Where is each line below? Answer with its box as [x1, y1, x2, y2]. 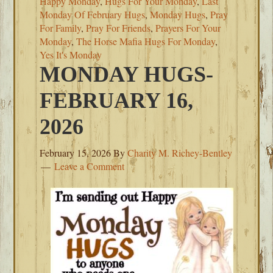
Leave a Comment [54, 160, 125, 172]
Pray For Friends [86, 21, 151, 34]
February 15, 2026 [40, 146, 112, 159]
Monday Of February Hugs [40, 8, 146, 21]
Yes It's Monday [40, 48, 102, 61]
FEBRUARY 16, [40, 88, 194, 113]
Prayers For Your [155, 21, 221, 34]
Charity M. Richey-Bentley [127, 146, 233, 159]
